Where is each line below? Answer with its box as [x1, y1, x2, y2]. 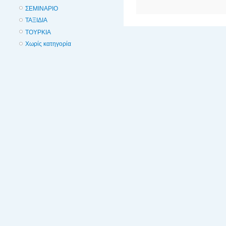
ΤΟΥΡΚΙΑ [25, 28, 51, 36]
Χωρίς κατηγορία [25, 40, 71, 48]
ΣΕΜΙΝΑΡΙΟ [25, 5, 58, 12]
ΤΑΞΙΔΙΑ [25, 17, 47, 24]
